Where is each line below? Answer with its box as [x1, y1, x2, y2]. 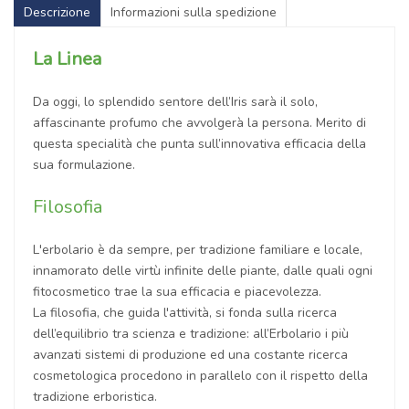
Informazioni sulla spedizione [110, 3, 277, 21]
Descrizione [24, 3, 90, 21]
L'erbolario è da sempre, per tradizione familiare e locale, [33, 240, 362, 258]
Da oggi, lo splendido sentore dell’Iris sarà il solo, [33, 92, 318, 110]
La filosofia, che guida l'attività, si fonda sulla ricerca [33, 303, 337, 321]
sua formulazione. [33, 155, 135, 173]
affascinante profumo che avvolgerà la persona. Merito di [33, 113, 366, 131]
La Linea [33, 46, 101, 71]
